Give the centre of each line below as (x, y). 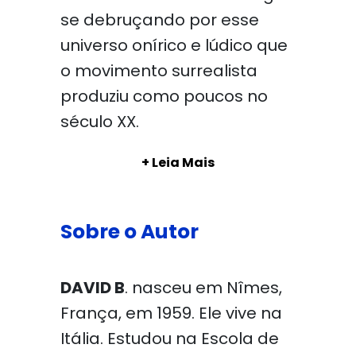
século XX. (99, 122)
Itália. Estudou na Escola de (169, 339)
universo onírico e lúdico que (174, 45)
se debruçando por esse (159, 20)
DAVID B (92, 288)
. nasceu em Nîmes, (203, 288)
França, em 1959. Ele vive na (171, 313)
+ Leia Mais (178, 163)
